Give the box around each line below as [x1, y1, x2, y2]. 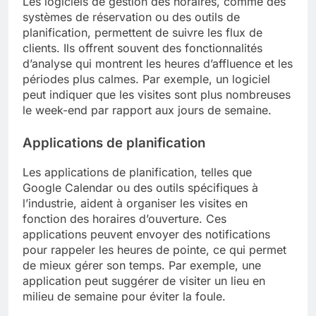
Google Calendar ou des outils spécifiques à [23, 180, 258, 195]
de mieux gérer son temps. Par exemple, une [23, 257, 261, 272]
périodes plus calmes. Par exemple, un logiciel [23, 72, 270, 87]
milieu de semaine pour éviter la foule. [23, 288, 226, 303]
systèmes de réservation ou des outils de [23, 10, 240, 25]
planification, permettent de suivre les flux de [23, 25, 262, 40]
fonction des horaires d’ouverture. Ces [23, 211, 226, 226]
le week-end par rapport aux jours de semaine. [23, 103, 272, 118]
